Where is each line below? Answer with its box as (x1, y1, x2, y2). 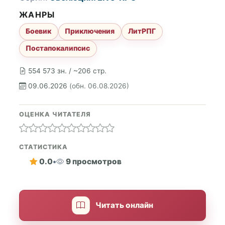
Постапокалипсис (26, 44, 90, 53)
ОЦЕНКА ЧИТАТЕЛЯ (19, 110, 91, 118)
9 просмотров (65, 157, 122, 167)
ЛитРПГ (128, 27, 156, 36)
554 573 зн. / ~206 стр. (28, 67, 106, 75)
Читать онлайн (95, 200, 154, 210)
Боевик (26, 27, 52, 36)
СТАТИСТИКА (19, 143, 68, 151)
